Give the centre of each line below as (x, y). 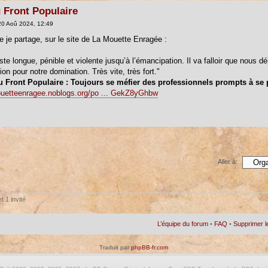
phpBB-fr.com (150, 247)
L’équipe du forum (183, 223)
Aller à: (228, 161)
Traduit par (115, 247)
